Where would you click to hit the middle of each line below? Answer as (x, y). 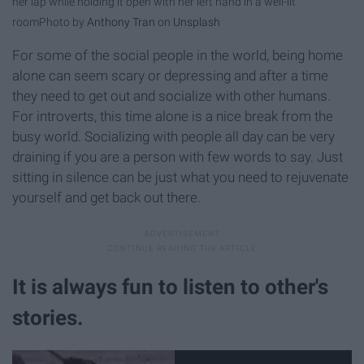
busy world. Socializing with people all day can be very (173, 137)
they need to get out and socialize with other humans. (171, 96)
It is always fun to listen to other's (170, 287)
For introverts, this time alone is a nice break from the (173, 117)
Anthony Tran (121, 23)
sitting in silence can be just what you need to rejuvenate (180, 178)
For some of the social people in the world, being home (178, 56)
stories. (48, 318)
